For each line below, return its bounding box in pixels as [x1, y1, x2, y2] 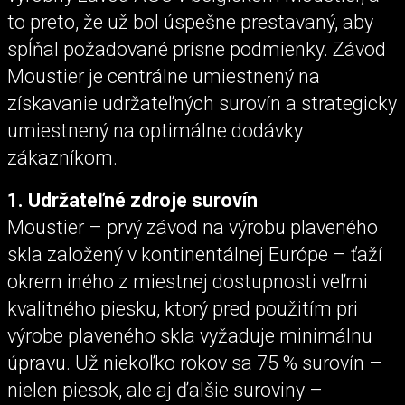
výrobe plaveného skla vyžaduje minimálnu [7, 324, 372, 347]
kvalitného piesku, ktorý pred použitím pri [7, 297, 358, 320]
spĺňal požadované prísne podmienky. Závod [7, 37, 386, 61]
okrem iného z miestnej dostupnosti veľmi [7, 269, 368, 293]
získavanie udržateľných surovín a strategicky [7, 91, 397, 115]
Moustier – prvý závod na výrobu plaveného [7, 215, 378, 239]
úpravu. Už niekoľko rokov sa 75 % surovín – [7, 351, 382, 374]
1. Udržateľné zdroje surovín [7, 188, 258, 212]
